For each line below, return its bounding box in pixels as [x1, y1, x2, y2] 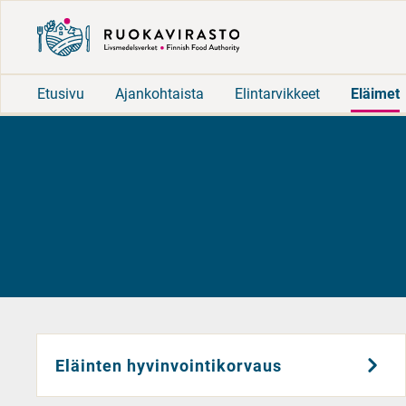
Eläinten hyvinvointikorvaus [55, 355, 283, 375]
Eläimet [351, 84, 400, 102]
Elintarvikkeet [235, 84, 320, 102]
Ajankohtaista [115, 84, 204, 102]
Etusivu [37, 84, 84, 102]
